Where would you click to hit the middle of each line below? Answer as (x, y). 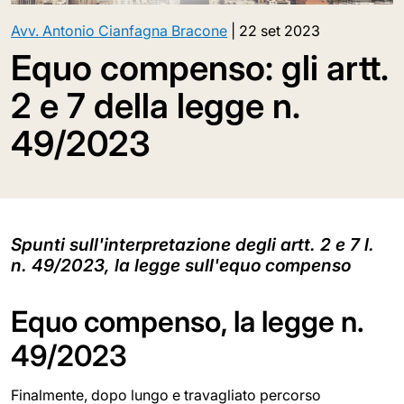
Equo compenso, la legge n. (187, 322)
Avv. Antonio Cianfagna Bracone (119, 31)
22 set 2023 (280, 31)
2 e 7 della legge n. (155, 106)
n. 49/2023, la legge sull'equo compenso (181, 266)
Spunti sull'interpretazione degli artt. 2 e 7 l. (193, 245)
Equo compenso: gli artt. (199, 68)
